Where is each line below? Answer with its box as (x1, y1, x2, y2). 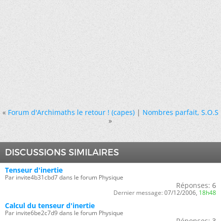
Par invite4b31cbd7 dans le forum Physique (5, 173, 123, 182)
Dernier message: (113, 188, 163, 197)
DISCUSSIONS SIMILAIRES (5, 147, 119, 158)
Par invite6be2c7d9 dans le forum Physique (5, 208, 123, 217)
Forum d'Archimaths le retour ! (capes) (8, 107, 135, 117)
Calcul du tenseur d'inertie (5, 200, 95, 210)
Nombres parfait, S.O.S (143, 107, 219, 117)
